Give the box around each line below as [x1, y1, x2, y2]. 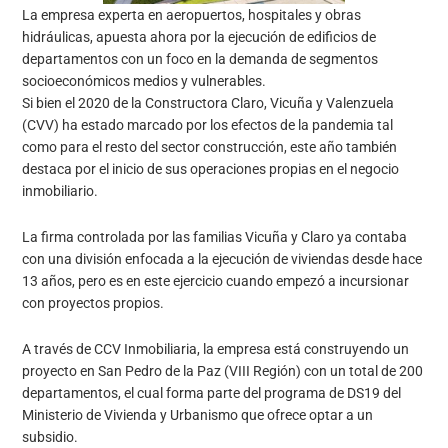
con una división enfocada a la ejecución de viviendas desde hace [22, 251, 423, 268]
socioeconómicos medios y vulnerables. [22, 73, 267, 90]
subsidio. [22, 429, 79, 446]
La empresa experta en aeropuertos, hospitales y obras [22, 7, 362, 24]
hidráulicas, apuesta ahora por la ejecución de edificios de [22, 29, 377, 46]
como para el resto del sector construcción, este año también [22, 139, 398, 156]
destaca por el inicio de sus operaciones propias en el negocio [22, 161, 400, 178]
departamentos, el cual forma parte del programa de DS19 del [22, 385, 402, 402]
